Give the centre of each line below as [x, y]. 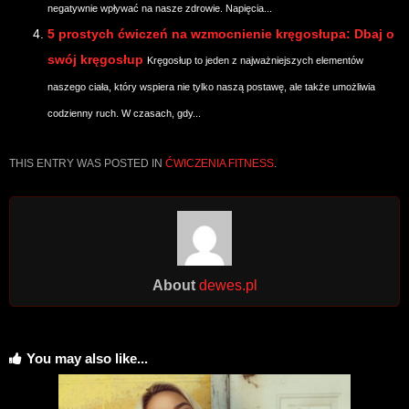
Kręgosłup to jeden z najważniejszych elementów [255, 60]
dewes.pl [228, 285]
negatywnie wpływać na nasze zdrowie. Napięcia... [160, 8]
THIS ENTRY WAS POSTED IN [87, 163]
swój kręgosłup [95, 59]
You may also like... [87, 358]
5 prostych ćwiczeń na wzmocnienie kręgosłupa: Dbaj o [221, 33]
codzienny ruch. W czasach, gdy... [124, 113]
